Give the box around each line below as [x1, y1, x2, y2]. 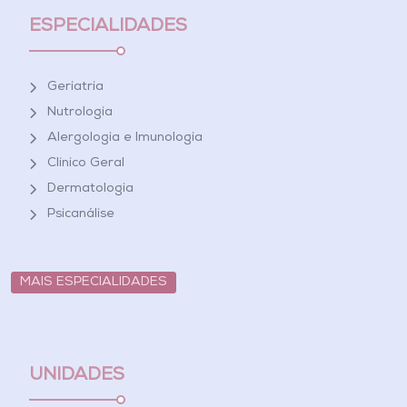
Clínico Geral [47, 157, 124, 171]
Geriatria [47, 81, 104, 94]
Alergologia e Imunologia [47, 132, 203, 145]
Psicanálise [47, 208, 114, 222]
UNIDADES [29, 366, 124, 385]
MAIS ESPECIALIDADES [20, 276, 167, 290]
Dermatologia [47, 183, 134, 196]
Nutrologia [47, 106, 113, 120]
